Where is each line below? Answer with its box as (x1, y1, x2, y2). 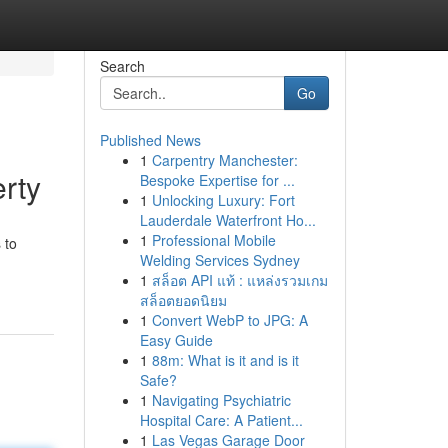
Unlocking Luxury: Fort (151, 190, 295, 210)
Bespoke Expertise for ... (139, 170, 295, 190)
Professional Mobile (151, 230, 276, 250)
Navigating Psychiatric (151, 390, 291, 410)
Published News (99, 130, 201, 150)
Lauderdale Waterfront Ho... (139, 210, 316, 230)
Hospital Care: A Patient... (139, 410, 303, 430)
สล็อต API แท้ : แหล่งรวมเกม (151, 270, 328, 290)
